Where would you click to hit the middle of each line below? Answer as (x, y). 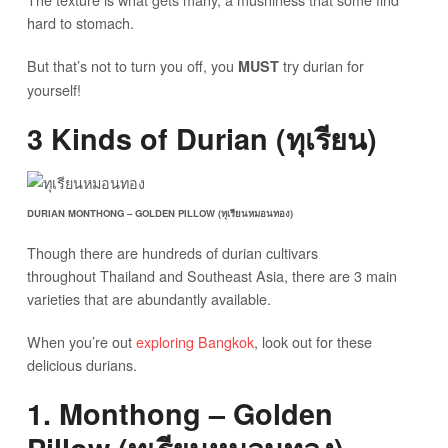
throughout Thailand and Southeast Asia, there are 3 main (211, 275)
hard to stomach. (80, 22)
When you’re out (81, 341)
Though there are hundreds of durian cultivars (172, 252)
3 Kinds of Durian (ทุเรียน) (201, 138)
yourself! (53, 89)
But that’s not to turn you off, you (132, 65)
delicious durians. (81, 364)
